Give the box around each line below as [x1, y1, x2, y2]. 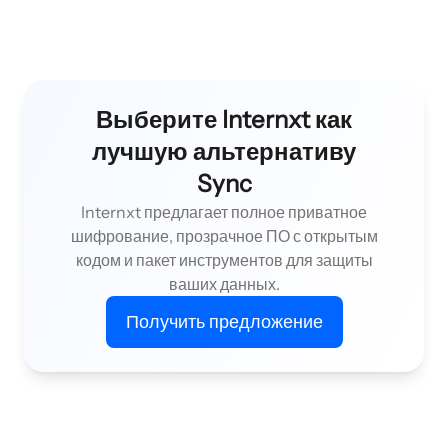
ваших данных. [168, 273, 280, 294]
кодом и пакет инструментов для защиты [75, 249, 373, 270]
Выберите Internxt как [96, 104, 352, 134]
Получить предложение [125, 310, 323, 333]
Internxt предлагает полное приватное [81, 201, 367, 222]
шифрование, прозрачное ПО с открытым [70, 225, 378, 246]
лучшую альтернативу [92, 136, 356, 166]
